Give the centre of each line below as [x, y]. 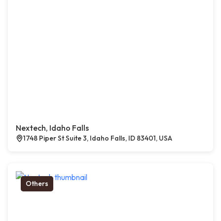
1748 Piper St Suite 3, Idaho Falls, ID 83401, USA [98, 138]
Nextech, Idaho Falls [52, 128]
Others [37, 184]
